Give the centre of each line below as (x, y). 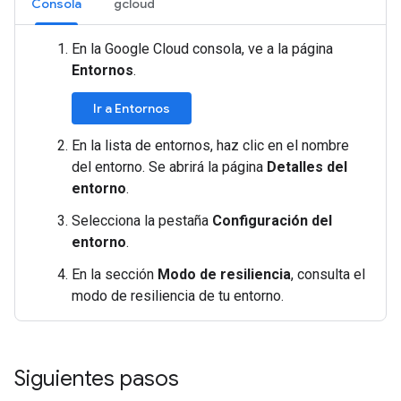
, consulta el (328, 274)
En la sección (115, 274)
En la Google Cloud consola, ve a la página (202, 49)
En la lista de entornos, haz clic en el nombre (210, 145)
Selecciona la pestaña (142, 221)
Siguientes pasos (97, 379)
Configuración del (272, 221)
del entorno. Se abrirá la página (169, 167)
